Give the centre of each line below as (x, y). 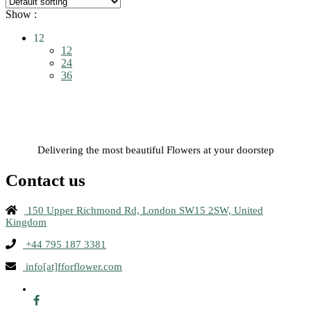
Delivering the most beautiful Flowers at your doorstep (155, 150)
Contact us (45, 180)
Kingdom (26, 222)
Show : (21, 15)
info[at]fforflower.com (73, 266)
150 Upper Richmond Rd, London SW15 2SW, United (144, 210)
